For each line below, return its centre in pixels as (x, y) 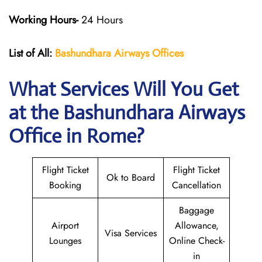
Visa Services (131, 233)
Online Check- (196, 241)
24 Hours (101, 20)
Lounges (65, 241)
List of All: (30, 53)
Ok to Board (131, 177)
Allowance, (196, 225)
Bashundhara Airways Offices (119, 53)
